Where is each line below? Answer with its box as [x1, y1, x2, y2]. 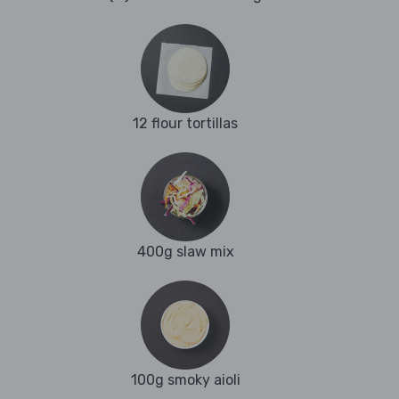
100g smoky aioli [130, 371, 240, 389]
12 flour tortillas [133, 115, 238, 133]
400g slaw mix [136, 243, 234, 261]
